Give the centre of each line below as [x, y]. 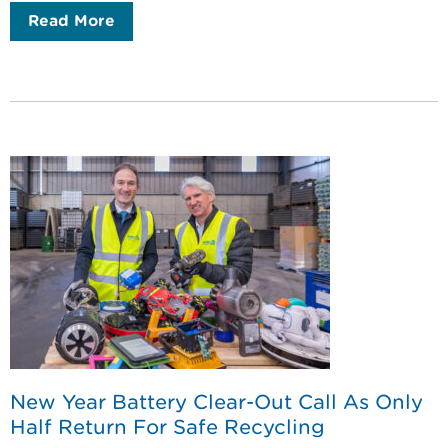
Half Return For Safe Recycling [167, 426]
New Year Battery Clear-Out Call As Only [216, 401]
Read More [71, 20]
